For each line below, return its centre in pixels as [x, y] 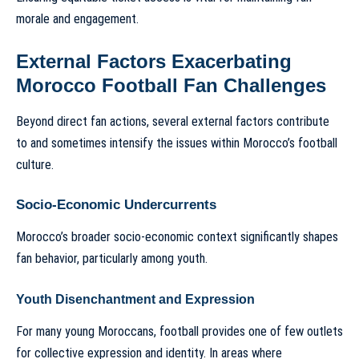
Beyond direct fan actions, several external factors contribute [173, 121]
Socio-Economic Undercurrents [116, 205]
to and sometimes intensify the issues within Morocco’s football [177, 143]
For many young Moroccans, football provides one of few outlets [179, 332]
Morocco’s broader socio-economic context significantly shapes [177, 237]
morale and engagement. [77, 18]
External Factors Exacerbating [154, 62]
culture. [35, 164]
